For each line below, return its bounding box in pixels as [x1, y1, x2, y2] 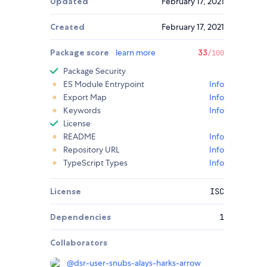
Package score [50, 47, 111, 58]
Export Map [63, 92, 107, 103]
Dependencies [50, 212, 111, 223]
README [63, 131, 96, 142]
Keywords [63, 105, 101, 116]
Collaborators [50, 237, 107, 249]
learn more [116, 47, 156, 58]
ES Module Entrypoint [63, 79, 144, 90]
